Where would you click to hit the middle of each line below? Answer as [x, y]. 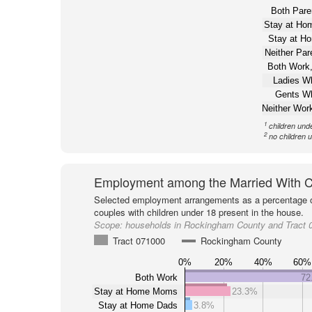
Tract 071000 [139, 241]
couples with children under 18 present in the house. [198, 212]
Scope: [109, 225]
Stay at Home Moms [135, 291]
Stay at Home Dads [138, 305]
